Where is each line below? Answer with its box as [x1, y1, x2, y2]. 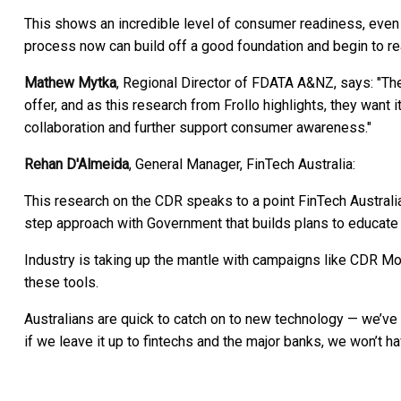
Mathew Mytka [24, 73, 116, 91]
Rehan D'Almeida [24, 155, 129, 173]
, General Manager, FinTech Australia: [129, 155, 355, 173]
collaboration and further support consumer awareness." [24, 118, 371, 136]
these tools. [24, 273, 98, 291]
